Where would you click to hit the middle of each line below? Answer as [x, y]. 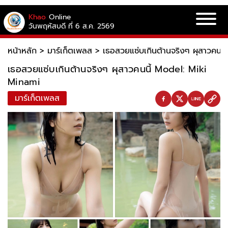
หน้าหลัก [22, 51]
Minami [24, 82]
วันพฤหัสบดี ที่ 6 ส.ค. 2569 [72, 26]
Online [60, 17]
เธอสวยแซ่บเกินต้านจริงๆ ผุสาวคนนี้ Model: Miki [107, 69]
